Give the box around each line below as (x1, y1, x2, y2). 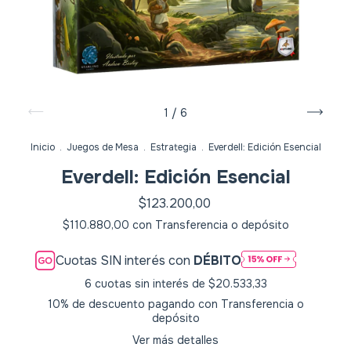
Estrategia (150, 141, 197, 154)
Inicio (30, 141, 55, 154)
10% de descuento (47, 297, 145, 312)
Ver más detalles (132, 333, 219, 348)
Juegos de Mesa (66, 141, 139, 154)
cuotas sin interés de (94, 277, 208, 291)
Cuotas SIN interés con (56, 252, 194, 270)
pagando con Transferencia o (144, 297, 304, 312)
